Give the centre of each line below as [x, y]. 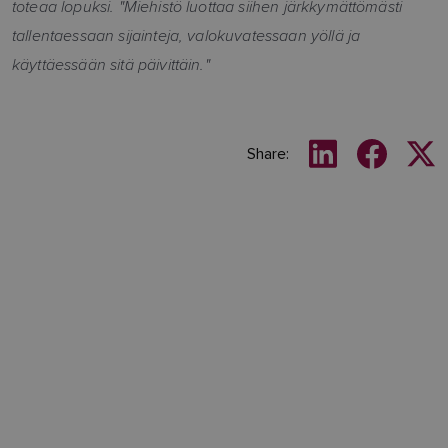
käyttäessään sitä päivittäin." [111, 64]
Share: [268, 154]
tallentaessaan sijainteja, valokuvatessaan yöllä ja [186, 35]
